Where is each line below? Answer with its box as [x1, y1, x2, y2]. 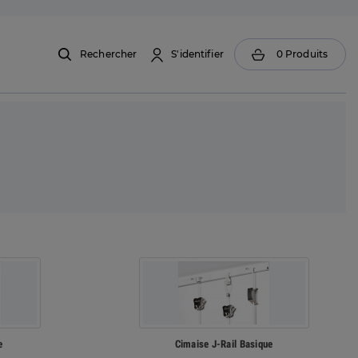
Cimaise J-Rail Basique [174, 338, 273, 350]
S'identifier [171, 48, 224, 60]
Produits [285, 48, 328, 60]
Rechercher [80, 48, 137, 60]
